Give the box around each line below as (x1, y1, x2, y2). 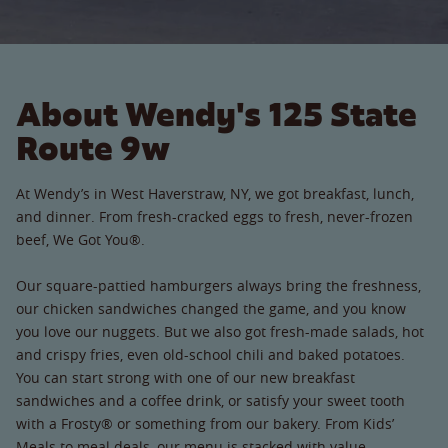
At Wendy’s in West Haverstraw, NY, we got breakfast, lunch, (16, 183, 414, 203)
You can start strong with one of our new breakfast (16, 367, 355, 387)
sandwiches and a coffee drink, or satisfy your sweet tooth (16, 390, 405, 410)
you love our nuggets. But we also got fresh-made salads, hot (16, 321, 424, 341)
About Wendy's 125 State (16, 92, 417, 136)
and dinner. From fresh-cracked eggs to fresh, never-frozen (16, 206, 413, 226)
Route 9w (16, 126, 170, 170)
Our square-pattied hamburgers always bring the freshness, (16, 275, 421, 295)
